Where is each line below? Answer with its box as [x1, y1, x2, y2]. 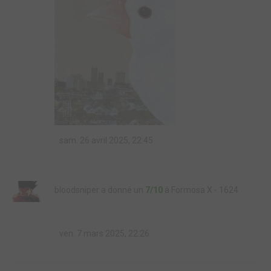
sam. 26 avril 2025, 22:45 [57, 135, 153, 145]
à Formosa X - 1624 [163, 185, 238, 195]
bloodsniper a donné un [54, 185, 145, 195]
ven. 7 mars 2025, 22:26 [57, 229, 149, 238]
